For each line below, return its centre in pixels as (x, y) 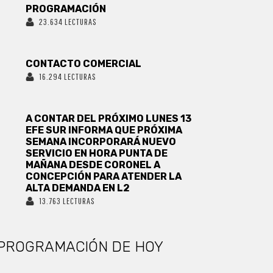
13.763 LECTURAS (67, 201)
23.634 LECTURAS (68, 22)
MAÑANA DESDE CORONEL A (93, 165)
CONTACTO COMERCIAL (84, 64)
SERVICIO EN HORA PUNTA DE (97, 153)
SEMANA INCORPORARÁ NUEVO (101, 142)
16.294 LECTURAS (68, 76)
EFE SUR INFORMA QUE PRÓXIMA (104, 130)
